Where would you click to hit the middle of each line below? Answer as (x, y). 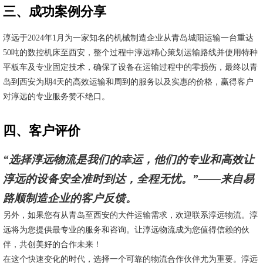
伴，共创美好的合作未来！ (52, 245)
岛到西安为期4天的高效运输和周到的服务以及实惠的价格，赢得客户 (128, 82)
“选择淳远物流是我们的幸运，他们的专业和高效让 (129, 159)
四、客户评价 (42, 131)
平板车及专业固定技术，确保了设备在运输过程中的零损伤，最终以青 (130, 67)
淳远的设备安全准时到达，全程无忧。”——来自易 (129, 179)
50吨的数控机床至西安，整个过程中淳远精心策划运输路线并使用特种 (130, 53)
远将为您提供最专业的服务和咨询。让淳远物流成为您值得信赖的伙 (126, 230)
